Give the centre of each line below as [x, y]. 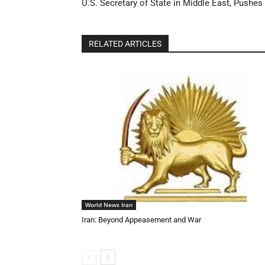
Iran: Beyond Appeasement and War [141, 219]
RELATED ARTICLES [125, 43]
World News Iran [109, 204]
